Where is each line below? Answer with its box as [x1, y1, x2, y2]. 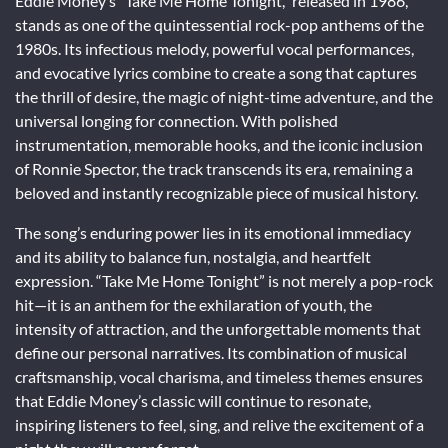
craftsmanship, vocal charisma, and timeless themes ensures [15, 367, 423, 387]
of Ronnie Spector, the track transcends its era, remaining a [15, 159, 413, 179]
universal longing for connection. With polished [15, 111, 338, 131]
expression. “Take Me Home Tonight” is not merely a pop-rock [15, 271, 433, 291]
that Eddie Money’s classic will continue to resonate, [15, 391, 371, 411]
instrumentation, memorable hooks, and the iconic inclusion [15, 135, 423, 155]
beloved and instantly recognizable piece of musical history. [15, 183, 418, 203]
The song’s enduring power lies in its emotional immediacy [15, 223, 411, 243]
